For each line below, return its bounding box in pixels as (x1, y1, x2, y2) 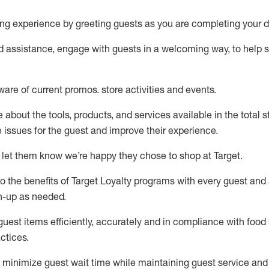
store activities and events (101, 83, 214, 95)
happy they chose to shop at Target (88, 150, 240, 162)
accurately (96, 216, 142, 228)
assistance (6, 43, 52, 55)
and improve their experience (88, 124, 216, 136)
